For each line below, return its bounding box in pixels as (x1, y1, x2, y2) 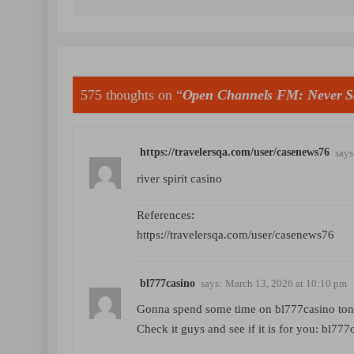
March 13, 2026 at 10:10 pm (225, 277, 347, 289)
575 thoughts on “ (81, 86, 183, 103)
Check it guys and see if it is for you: (137, 322, 322, 335)
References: (137, 208, 194, 221)
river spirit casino (137, 171, 222, 185)
